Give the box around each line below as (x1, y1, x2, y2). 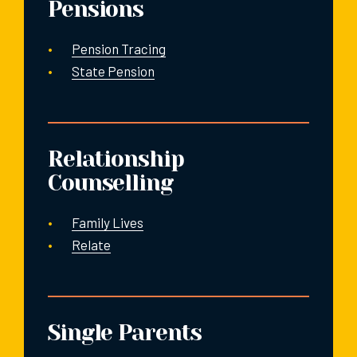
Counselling (48, 169, 173, 196)
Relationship (48, 145, 184, 172)
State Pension (72, 62, 155, 79)
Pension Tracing (72, 40, 166, 57)
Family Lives (72, 214, 143, 230)
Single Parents (48, 319, 202, 346)
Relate (72, 236, 111, 253)
